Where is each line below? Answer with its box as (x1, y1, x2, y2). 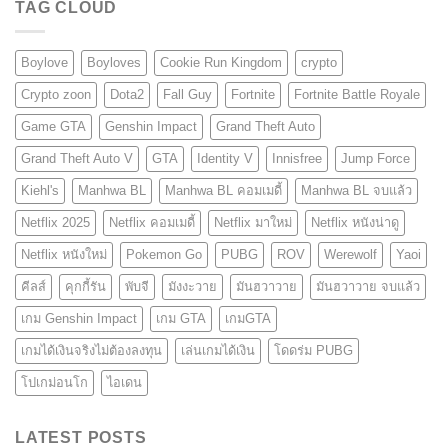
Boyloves (87, 55, 141, 71)
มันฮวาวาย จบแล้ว (316, 279, 420, 295)
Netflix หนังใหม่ (21, 247, 107, 263)
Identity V (197, 151, 253, 167)
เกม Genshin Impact (21, 311, 137, 327)
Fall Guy (163, 87, 212, 103)
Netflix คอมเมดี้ (109, 215, 195, 231)
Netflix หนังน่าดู (311, 215, 399, 231)
